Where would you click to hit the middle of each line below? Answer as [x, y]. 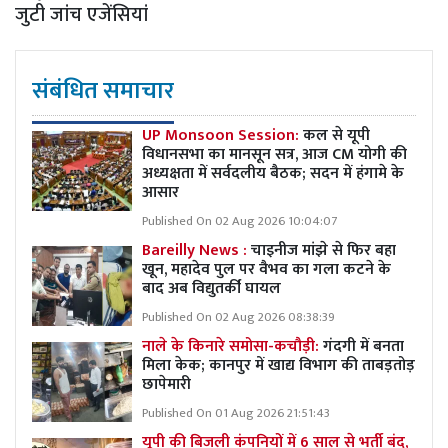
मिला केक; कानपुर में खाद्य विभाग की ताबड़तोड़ [278, 365]
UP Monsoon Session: [222, 135]
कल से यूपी [336, 135]
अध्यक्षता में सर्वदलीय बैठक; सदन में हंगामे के [273, 173]
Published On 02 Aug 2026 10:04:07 [239, 221]
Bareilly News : [194, 250]
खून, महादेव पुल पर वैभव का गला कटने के [266, 269]
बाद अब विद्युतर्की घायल [211, 288]
